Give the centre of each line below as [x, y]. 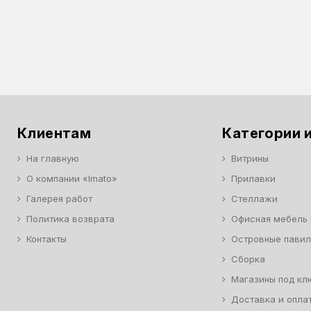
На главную [53, 159]
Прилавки [254, 179]
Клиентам [54, 134]
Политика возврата [70, 219]
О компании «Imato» [72, 179]
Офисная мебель [270, 219]
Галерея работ [59, 199]
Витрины [250, 159]
